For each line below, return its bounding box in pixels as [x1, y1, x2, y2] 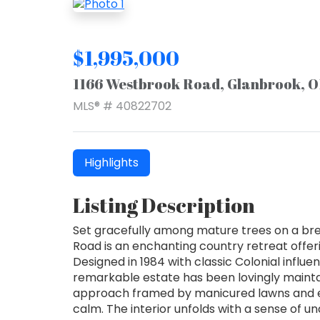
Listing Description [73, 191, 255, 219]
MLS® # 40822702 [73, 97, 171, 114]
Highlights [84, 154, 139, 171]
